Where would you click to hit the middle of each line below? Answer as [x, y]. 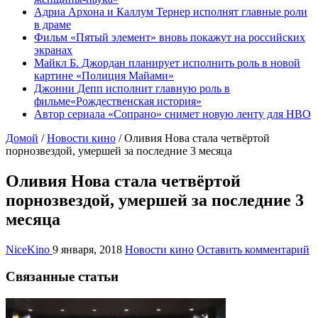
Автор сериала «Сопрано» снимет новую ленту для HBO [172, 114]
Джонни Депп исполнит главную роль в [132, 88]
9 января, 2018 [87, 249]
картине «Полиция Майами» [104, 75]
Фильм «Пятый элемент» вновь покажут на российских [170, 37]
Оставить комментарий [253, 249]
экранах [53, 50]
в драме [53, 24]
